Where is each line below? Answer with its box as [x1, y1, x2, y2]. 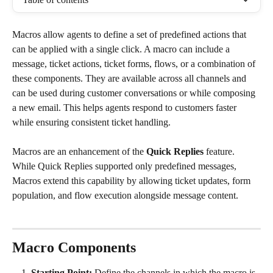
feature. [204, 146, 237, 157]
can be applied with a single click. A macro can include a [12, 44, 232, 54]
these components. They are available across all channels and [12, 73, 249, 83]
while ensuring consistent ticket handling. [12, 117, 171, 127]
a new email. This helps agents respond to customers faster [12, 102, 239, 113]
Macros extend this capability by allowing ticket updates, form [12, 175, 253, 186]
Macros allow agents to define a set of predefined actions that [12, 29, 249, 40]
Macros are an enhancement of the [12, 146, 146, 157]
